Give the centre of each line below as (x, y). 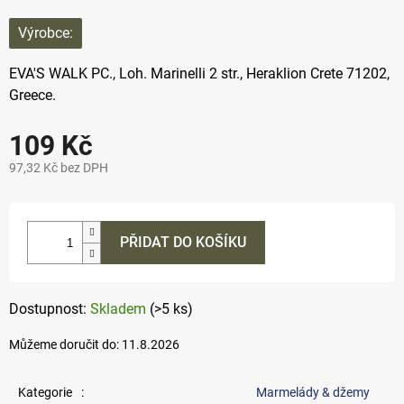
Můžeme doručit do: (64, 345)
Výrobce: (46, 33)
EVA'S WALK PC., (64, 74)
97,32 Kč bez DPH (59, 168)
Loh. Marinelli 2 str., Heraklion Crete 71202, (254, 74)
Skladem (120, 309)
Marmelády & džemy (313, 393)
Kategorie (45, 393)
